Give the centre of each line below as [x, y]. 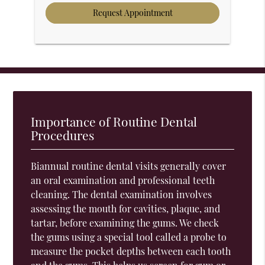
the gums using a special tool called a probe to [129, 237]
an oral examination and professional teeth [123, 180]
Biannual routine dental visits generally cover [129, 166]
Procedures [63, 135]
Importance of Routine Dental [114, 121]
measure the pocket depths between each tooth [131, 251]
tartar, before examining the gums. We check [125, 222]
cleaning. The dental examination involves [122, 194]
